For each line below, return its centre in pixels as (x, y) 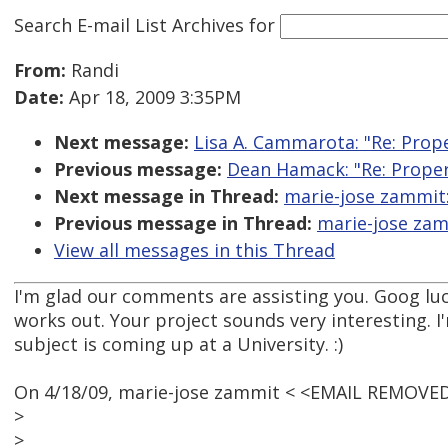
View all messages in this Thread (194, 250)
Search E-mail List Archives (129, 24)
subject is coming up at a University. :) (178, 344)
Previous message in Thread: (183, 223)
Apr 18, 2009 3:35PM (152, 97)
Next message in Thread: (166, 196)
